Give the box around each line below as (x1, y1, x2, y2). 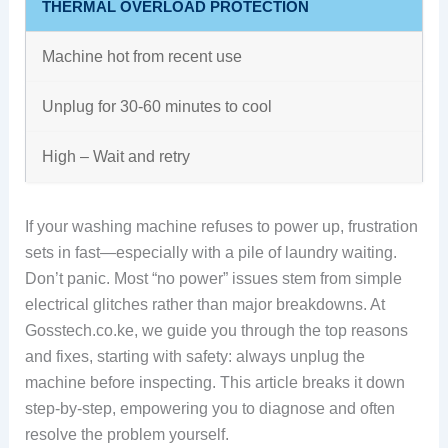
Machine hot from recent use (41, 48, 242, 65)
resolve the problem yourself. (24, 426, 229, 443)
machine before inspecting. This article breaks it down (24, 374, 405, 391)
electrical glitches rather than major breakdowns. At (24, 296, 385, 313)
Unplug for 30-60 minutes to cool (41, 98, 272, 115)
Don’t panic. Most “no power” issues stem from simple (24, 270, 402, 287)
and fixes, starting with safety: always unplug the (24, 348, 365, 365)
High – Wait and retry (41, 148, 190, 165)
